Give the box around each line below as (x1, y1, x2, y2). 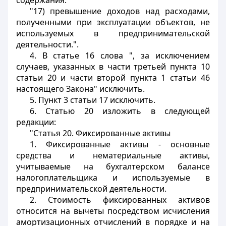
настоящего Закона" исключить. (16, 83, 145, 94)
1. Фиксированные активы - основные (29, 139, 210, 150)
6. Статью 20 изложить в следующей (29, 105, 210, 117)
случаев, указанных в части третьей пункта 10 (16, 61, 210, 72)
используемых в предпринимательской (16, 28, 210, 39)
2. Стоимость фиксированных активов (29, 194, 210, 205)
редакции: (16, 117, 56, 128)
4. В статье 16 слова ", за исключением (29, 50, 210, 61)
